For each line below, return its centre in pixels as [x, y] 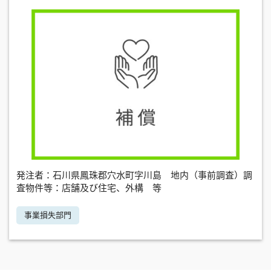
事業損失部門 [48, 215]
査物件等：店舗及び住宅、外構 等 [89, 188]
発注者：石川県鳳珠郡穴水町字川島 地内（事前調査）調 [134, 175]
